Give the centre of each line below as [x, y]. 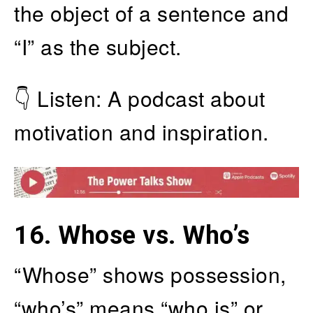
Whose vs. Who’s [154, 235]
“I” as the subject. [98, 47]
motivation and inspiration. [141, 132]
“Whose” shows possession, [150, 274]
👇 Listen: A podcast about [140, 99]
